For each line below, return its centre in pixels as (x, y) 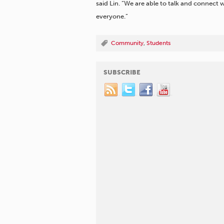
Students (158, 43)
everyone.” (112, 16)
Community (127, 43)
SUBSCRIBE (122, 72)
